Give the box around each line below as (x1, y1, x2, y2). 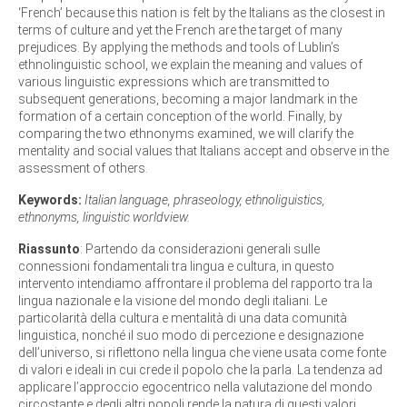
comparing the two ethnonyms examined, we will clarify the (18, 125, 353, 141)
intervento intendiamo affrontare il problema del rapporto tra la (18, 275, 372, 291)
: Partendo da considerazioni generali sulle (80, 241, 320, 256)
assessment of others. (18, 160, 148, 175)
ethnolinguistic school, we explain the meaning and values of (18, 56, 362, 72)
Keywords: (18, 192, 82, 207)
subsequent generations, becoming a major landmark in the (18, 91, 357, 106)
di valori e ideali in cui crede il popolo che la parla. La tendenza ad (18, 362, 382, 377)
